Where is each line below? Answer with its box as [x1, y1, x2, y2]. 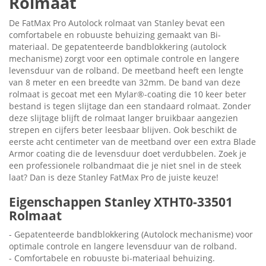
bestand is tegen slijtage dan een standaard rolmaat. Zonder [9, 100, 251, 112]
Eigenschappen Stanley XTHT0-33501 [9, 194, 233, 211]
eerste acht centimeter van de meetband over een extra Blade [9, 136, 256, 148]
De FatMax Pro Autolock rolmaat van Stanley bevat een [9, 17, 225, 29]
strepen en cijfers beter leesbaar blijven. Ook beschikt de [9, 124, 237, 136]
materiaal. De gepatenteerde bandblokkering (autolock [9, 41, 226, 53]
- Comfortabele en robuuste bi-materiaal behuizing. [9, 252, 215, 264]
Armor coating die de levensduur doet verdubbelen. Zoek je [9, 148, 246, 160]
